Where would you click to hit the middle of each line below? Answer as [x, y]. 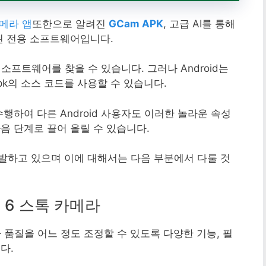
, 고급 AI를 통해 [199, 23]
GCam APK [136, 23]
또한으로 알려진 [70, 23]
